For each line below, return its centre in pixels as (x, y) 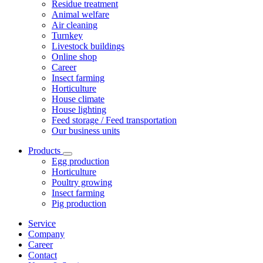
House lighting (79, 110)
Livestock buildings (88, 46)
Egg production (80, 161)
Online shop (74, 57)
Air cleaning (75, 25)
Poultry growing (82, 183)
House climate (78, 99)
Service (42, 224)
